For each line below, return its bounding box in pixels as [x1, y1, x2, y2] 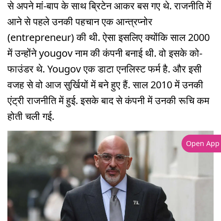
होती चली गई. [7, 109, 57, 123]
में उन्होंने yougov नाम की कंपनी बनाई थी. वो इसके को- [7, 46, 202, 60]
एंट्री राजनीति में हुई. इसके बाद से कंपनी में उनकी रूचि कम [7, 93, 209, 107]
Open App [185, 139, 220, 148]
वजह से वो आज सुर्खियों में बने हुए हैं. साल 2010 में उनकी [7, 77, 203, 91]
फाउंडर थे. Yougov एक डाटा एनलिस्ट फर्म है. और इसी [7, 62, 202, 75]
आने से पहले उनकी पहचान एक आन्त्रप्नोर [7, 14, 152, 28]
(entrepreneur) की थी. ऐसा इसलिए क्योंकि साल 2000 [7, 30, 210, 44]
